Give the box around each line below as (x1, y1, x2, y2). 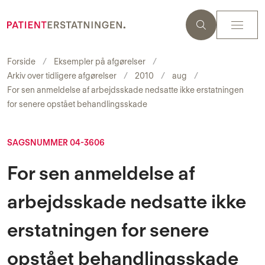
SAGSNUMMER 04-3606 (7, 138, 105, 147)
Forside (7, 57, 35, 66)
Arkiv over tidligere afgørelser (7, 71, 117, 80)
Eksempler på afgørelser (54, 57, 146, 66)
